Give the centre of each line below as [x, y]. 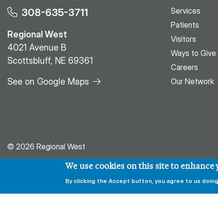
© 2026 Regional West [46, 147]
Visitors [183, 39]
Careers [184, 67]
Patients [185, 25]
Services [186, 11]
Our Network [192, 82]
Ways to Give [193, 53]
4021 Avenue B [37, 48]
